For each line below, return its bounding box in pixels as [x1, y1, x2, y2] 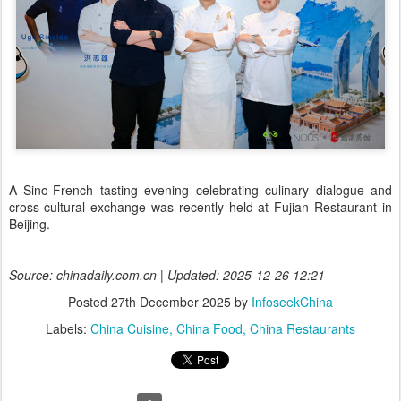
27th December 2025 [111, 292, 231, 311]
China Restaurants [250, 319, 355, 337]
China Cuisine [90, 319, 169, 337]
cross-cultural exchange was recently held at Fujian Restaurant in [9, 197, 392, 216]
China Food [176, 319, 243, 337]
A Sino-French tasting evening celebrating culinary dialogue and [9, 180, 392, 199]
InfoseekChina [252, 292, 333, 311]
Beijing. [9, 214, 54, 233]
